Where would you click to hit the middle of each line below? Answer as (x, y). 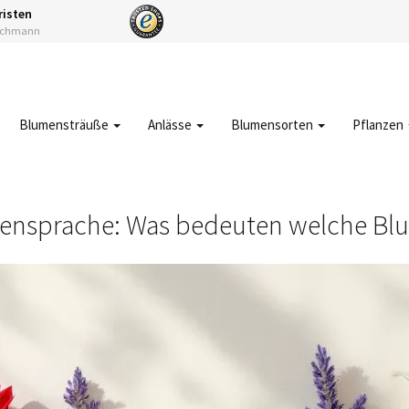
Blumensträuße (65, 125)
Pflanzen (379, 125)
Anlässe (171, 125)
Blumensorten (273, 125)
